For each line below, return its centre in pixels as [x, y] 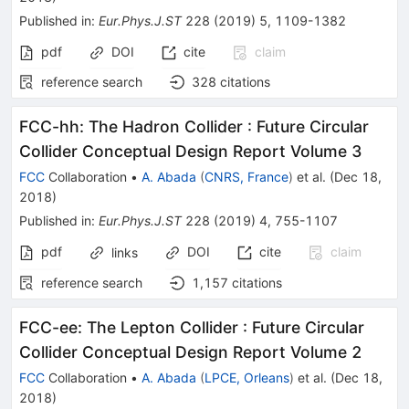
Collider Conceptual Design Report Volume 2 [191, 352]
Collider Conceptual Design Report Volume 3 [191, 151]
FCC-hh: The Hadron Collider [131, 126]
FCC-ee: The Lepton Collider [129, 327]
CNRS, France [246, 177]
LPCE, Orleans [247, 378]
